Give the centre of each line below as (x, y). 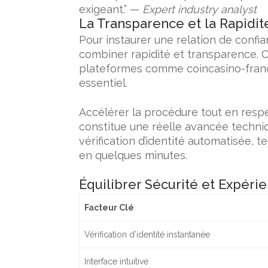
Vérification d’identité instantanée (147, 234)
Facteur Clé (109, 208)
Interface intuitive (117, 261)
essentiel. (103, 83)
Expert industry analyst (200, 9)
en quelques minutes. (133, 155)
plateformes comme (133, 68)
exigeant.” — (111, 9)
